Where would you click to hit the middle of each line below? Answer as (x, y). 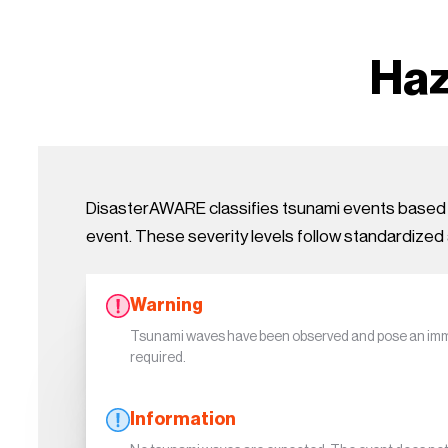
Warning (166, 305)
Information (183, 419)
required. (158, 357)
